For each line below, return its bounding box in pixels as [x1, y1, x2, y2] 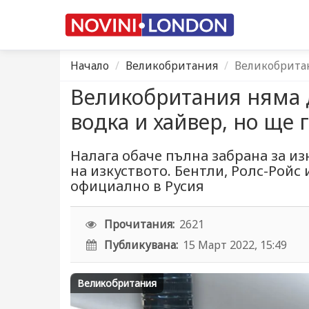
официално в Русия [70, 177, 204, 195]
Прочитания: [104, 217, 175, 232]
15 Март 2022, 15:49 [183, 237, 288, 252]
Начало [70, 58, 109, 73]
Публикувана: [104, 237, 179, 252]
